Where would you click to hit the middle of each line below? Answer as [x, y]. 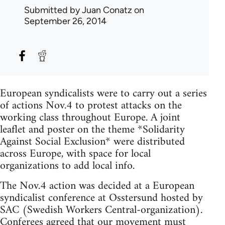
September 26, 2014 [65, 21]
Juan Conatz [107, 10]
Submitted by [53, 10]
